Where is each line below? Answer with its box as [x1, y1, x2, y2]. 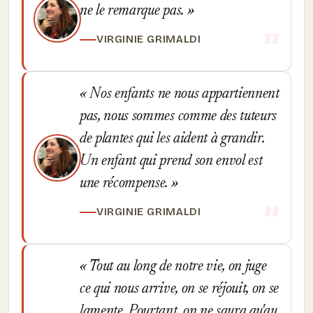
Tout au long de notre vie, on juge [86, 259, 267, 275]
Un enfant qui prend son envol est [80, 154, 263, 169]
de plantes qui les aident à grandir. [80, 131, 265, 147]
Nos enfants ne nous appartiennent [86, 87, 279, 102]
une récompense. [80, 176, 171, 191]
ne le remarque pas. [80, 3, 187, 19]
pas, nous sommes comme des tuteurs [80, 109, 277, 124]
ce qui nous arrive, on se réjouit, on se [80, 282, 279, 297]
